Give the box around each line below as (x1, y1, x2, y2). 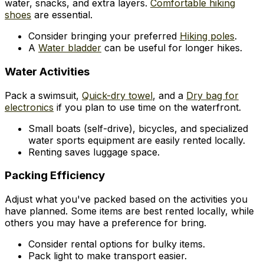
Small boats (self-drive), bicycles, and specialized (28, 122, 248, 134)
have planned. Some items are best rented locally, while (5, 205, 254, 217)
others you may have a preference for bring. (5, 217, 206, 229)
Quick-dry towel (82, 89, 153, 101)
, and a (153, 89, 186, 101)
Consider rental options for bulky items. (28, 238, 205, 250)
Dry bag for (186, 89, 239, 101)
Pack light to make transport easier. (28, 250, 187, 262)
